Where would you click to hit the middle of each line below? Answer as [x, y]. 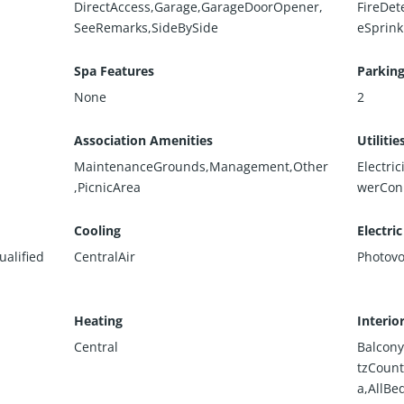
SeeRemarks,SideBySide [147, 27]
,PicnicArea [108, 187]
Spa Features [115, 70]
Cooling [98, 230]
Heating [99, 320]
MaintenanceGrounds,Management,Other [202, 166]
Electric [379, 230]
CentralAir [105, 256]
